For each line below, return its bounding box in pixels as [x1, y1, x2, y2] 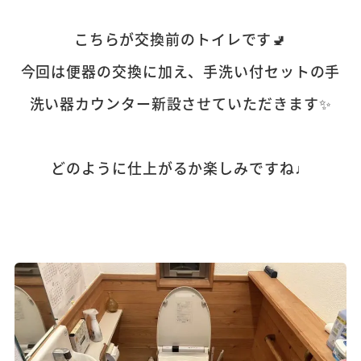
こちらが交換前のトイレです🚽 [73, 27, 288, 49]
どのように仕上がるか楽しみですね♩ [51, 156, 310, 178]
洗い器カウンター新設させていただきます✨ [29, 92, 332, 114]
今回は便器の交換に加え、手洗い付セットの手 [20, 60, 341, 81]
